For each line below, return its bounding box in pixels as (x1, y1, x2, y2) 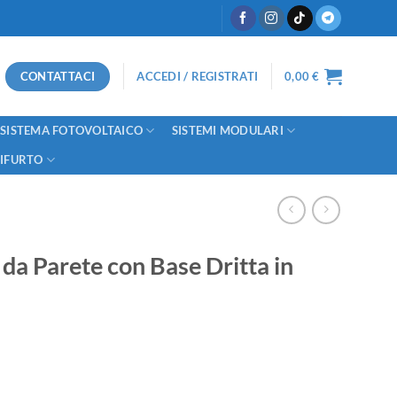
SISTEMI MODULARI (171, 123, 284, 137)
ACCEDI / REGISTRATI (136, 69, 259, 83)
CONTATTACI (19, 68, 96, 83)
